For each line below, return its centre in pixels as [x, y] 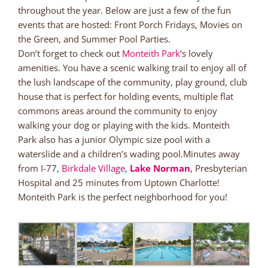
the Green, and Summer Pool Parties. [94, 39]
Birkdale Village [93, 168]
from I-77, [40, 168]
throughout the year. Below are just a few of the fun [124, 10]
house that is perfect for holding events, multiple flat [126, 96]
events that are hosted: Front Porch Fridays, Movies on [130, 24]
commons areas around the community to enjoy [118, 110]
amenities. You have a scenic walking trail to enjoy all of [132, 67]
